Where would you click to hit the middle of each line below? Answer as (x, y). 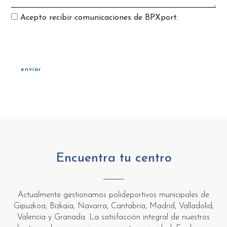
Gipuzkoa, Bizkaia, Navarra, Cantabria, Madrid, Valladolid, (113, 206)
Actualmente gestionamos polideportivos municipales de (113, 195)
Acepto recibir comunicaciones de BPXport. (98, 17)
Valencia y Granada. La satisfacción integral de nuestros (113, 217)
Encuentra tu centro (113, 158)
